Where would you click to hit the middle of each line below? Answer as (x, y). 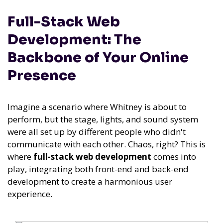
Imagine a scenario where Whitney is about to (97, 107)
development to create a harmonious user (90, 181)
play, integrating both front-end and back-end (98, 169)
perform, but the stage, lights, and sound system (103, 119)
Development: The (74, 39)
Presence (42, 75)
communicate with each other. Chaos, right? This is (107, 144)
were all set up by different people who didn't (97, 131)
